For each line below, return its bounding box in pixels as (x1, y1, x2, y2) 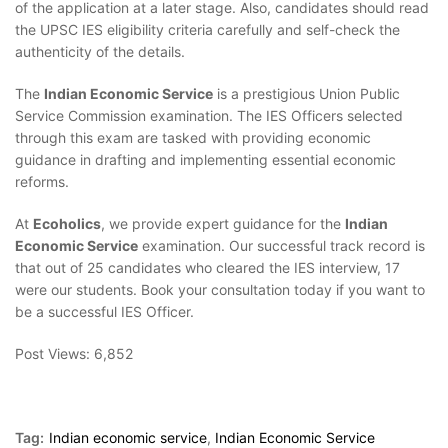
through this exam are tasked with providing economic (15, 129, 371, 147)
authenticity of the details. (15, 43, 189, 61)
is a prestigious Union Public (213, 85, 400, 103)
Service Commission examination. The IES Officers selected (15, 107, 403, 125)
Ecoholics (33, 215, 101, 233)
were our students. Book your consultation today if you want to (15, 281, 425, 299)
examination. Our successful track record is (138, 237, 425, 255)
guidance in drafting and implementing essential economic (15, 151, 396, 169)
